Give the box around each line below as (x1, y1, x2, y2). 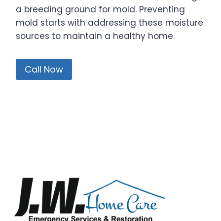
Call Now (25, 63, 63, 75)
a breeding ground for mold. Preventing (16, 3, 185, 16)
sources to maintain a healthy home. (16, 30, 175, 42)
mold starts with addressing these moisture (16, 17, 203, 29)
